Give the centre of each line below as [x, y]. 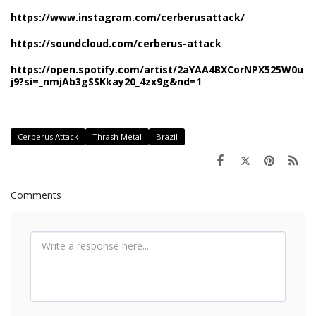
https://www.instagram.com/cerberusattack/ [128, 17]
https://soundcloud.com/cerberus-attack [116, 43]
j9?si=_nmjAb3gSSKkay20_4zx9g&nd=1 [106, 81]
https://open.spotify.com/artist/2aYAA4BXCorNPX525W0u [157, 69]
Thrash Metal [117, 136]
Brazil [167, 136]
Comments [36, 195]
